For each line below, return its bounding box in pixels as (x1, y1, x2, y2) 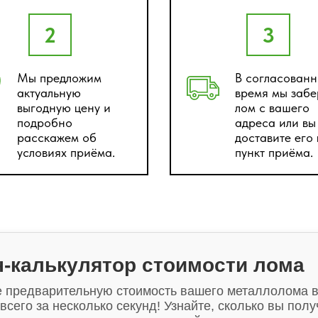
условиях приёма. (16, 145, 115, 160)
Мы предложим (16, 70, 102, 85)
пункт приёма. (235, 145, 313, 160)
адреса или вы (235, 115, 316, 130)
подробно (16, 115, 72, 130)
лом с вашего (235, 100, 309, 115)
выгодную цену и (16, 100, 111, 115)
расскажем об (16, 130, 97, 145)
